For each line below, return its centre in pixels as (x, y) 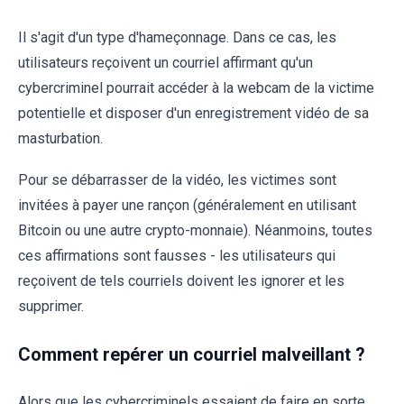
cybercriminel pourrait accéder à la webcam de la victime (196, 88)
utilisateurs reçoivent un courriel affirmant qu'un (165, 63)
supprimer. (51, 307)
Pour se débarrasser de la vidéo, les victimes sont (177, 180)
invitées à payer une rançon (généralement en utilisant (187, 206)
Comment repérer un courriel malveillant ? (192, 355)
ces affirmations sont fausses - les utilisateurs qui (177, 256)
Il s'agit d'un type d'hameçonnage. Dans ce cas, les (177, 38)
